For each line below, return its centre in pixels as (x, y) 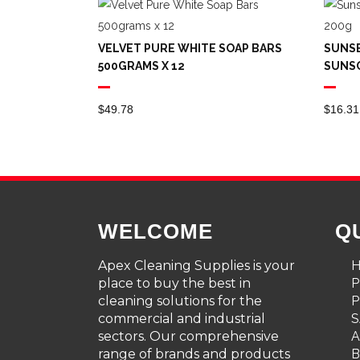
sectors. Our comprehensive (188, 336)
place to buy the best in (174, 283)
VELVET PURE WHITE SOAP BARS (190, 48)
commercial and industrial (182, 318)
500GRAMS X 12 (141, 65)
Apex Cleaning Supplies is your (196, 265)
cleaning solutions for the (180, 301)
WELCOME (155, 231)
